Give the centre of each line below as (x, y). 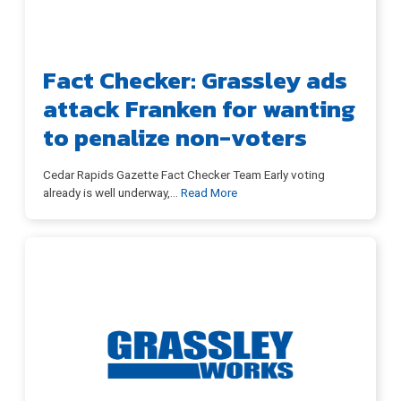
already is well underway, (107, 193)
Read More (209, 193)
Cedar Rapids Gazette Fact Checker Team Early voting (184, 175)
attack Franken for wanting (199, 109)
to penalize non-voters (175, 138)
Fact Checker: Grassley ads (195, 81)
